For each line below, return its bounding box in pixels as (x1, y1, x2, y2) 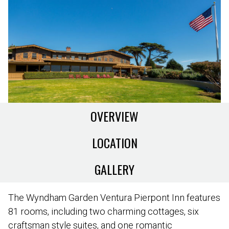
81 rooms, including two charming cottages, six (8, 206, 199, 217)
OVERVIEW (90, 107, 139, 126)
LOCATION (91, 133, 138, 152)
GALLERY (95, 160, 134, 179)
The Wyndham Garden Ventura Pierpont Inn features (8, 192, 220, 203)
